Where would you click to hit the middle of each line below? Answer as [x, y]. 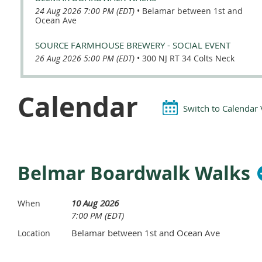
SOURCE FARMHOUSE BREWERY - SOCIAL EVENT [133, 45]
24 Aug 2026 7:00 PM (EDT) [85, 11]
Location [34, 233]
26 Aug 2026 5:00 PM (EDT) [85, 58]
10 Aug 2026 [95, 203]
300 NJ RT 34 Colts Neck [188, 58]
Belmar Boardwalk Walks [134, 173]
